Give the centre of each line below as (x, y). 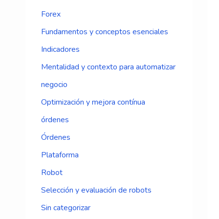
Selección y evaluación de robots (96, 190)
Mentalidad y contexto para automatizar (108, 67)
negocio (54, 85)
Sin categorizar (66, 208)
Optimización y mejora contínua (93, 102)
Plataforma (60, 155)
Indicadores (60, 50)
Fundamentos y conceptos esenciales (105, 32)
